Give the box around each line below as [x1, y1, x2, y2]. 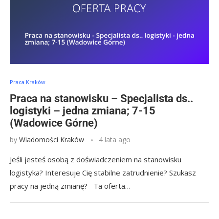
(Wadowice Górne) [10, 117, 98, 129]
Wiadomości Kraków [19, 135, 84, 144]
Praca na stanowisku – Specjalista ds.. [10, 92, 193, 105]
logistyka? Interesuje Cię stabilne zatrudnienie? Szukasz [10, 168, 196, 177]
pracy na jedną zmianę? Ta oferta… [10, 181, 131, 191]
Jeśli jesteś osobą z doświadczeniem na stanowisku [10, 154, 181, 164]
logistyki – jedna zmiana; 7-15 [10, 105, 155, 117]
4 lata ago [99, 135, 131, 144]
